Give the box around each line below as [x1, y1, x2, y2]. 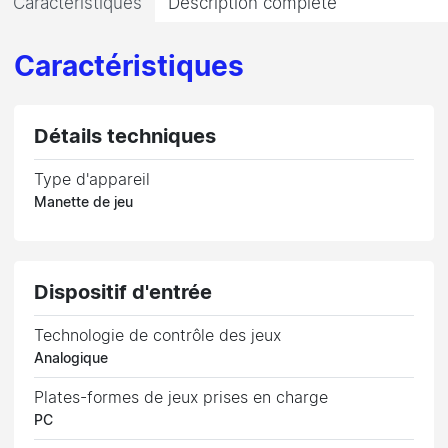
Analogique [34, 352, 109, 367]
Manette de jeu [34, 196, 134, 211]
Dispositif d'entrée [34, 283, 213, 304]
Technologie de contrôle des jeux [34, 328, 282, 345]
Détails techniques [34, 127, 217, 148]
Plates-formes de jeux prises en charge [34, 390, 329, 407]
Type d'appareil [34, 172, 151, 189]
